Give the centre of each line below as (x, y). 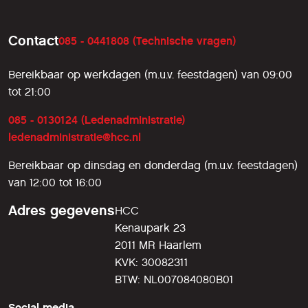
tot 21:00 (30, 91)
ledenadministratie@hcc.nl (75, 137)
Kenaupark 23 (150, 228)
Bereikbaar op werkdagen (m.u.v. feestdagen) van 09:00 (150, 74)
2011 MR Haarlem (158, 245)
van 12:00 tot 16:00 (55, 182)
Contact (33, 40)
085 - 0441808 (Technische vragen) (147, 41)
